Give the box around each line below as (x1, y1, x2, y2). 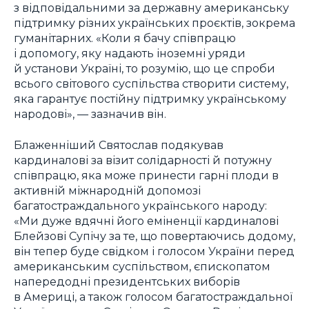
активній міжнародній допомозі (14, 183, 201, 197)
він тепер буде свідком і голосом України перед (14, 243, 295, 258)
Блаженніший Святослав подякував (14, 137, 223, 152)
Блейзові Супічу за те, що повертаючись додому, (14, 228, 295, 243)
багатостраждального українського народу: (14, 198, 267, 212)
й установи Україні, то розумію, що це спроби (14, 61, 275, 76)
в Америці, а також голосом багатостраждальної (14, 289, 292, 303)
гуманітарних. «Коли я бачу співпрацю (14, 31, 236, 46)
